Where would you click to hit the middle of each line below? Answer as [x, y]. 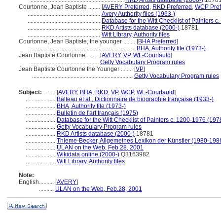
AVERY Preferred [126, 7]
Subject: [30, 92]
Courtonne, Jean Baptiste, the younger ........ [78, 41]
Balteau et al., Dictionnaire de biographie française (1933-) [135, 99]
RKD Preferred [172, 7]
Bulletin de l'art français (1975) [97, 113]
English [29, 182]
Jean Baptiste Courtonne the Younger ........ [76, 69]
